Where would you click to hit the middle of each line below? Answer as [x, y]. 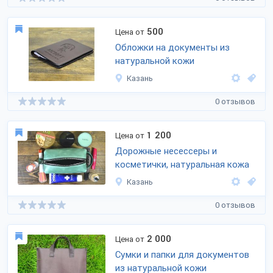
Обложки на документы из [172, 48]
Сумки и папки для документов [182, 255]
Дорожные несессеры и [166, 151]
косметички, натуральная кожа [182, 165]
